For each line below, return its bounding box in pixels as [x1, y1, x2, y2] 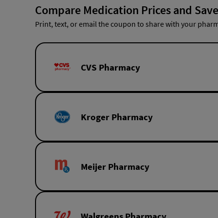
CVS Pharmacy [81, 61, 140, 73]
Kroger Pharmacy [81, 110, 153, 123]
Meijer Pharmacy [81, 160, 149, 172]
